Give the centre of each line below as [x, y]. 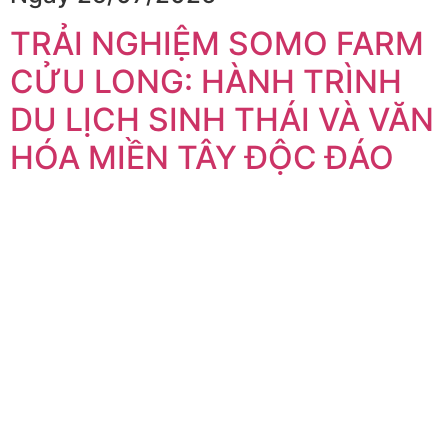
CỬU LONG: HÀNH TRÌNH [206, 81]
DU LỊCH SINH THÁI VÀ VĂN [222, 119]
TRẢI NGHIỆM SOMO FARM [217, 43]
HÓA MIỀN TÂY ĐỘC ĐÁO [202, 157]
